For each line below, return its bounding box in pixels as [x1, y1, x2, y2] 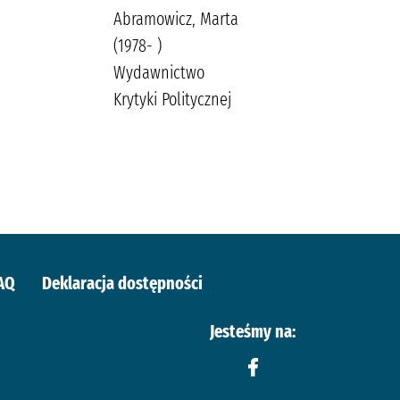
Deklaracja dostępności [41, 271, 203, 294]
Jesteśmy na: [210, 320, 296, 342]
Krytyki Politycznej [113, 87, 231, 110]
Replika [264, 61, 313, 83]
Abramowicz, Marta [113, 7, 238, 29]
